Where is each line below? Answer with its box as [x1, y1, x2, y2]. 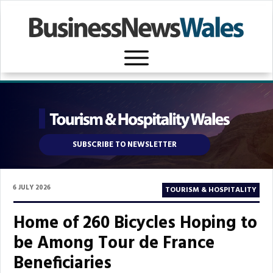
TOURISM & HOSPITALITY [165, 184, 257, 196]
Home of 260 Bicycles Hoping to [13, 210, 257, 237]
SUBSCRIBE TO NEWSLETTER [73, 138, 177, 151]
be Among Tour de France [13, 230, 214, 257]
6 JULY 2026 [13, 182, 51, 193]
